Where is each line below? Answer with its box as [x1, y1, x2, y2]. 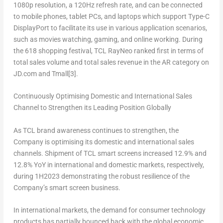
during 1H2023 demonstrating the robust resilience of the [13, 172, 190, 180]
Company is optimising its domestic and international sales [13, 137, 194, 146]
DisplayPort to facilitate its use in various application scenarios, [13, 23, 207, 32]
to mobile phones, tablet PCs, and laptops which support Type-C [13, 12, 210, 20]
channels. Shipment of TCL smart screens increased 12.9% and [13, 149, 207, 157]
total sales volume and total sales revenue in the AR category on [13, 58, 209, 66]
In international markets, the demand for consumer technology [13, 206, 206, 214]
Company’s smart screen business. [13, 183, 120, 192]
